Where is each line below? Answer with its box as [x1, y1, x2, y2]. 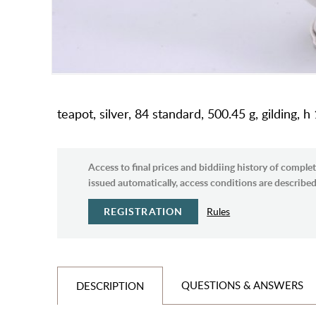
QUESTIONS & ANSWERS [181, 278, 303, 293]
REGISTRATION [103, 205, 183, 219]
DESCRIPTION [75, 279, 144, 293]
